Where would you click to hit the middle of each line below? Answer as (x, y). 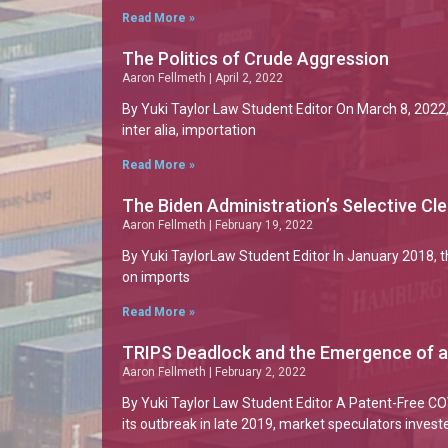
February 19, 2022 (262, 225)
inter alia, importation (189, 130)
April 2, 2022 (247, 78)
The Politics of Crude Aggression (255, 58)
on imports (156, 277)
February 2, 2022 (259, 372)
